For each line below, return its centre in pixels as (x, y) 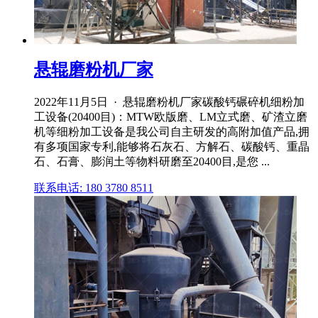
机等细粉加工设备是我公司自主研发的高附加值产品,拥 (172, 131)
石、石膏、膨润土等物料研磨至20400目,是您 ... (152, 161)
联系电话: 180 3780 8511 (94, 187)
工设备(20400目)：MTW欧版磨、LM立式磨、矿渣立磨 (171, 116)
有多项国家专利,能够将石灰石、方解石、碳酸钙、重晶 (172, 146)
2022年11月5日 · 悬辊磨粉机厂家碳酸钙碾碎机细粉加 (169, 102)
